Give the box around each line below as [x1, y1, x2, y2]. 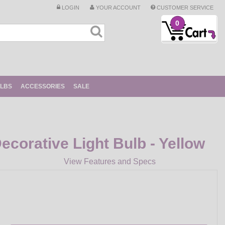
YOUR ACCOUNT [94, 4, 141, 10]
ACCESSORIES [20, 83, 65, 90]
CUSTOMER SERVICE [155, 4, 214, 10]
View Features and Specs [64, 157, 156, 166]
